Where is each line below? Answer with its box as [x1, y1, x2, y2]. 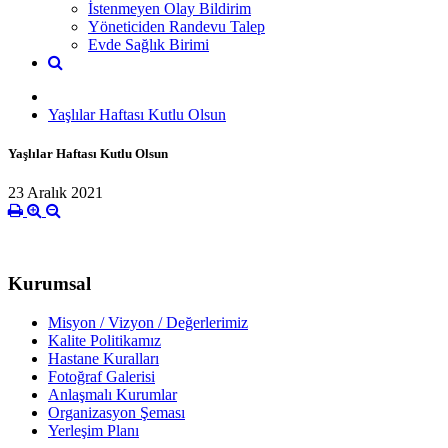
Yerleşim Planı [48, 421, 139, 439]
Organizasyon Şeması [48, 403, 185, 421]
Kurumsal [8, 272, 91, 294]
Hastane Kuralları [48, 349, 159, 367]
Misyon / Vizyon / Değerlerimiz [48, 313, 248, 331]
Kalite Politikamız [48, 331, 161, 349]
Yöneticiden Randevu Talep [88, 17, 265, 35]
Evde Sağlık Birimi [88, 35, 209, 53]
